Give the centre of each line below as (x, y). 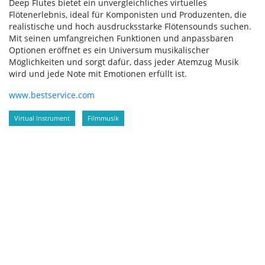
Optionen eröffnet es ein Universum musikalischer (109, 50)
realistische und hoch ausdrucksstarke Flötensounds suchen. (130, 27)
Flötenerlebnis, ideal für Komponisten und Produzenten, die (128, 15)
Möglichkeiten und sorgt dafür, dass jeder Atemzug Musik (124, 62)
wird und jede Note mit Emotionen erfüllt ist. (98, 74)
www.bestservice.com (52, 95)
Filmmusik (103, 118)
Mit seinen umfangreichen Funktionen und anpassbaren (121, 38)
